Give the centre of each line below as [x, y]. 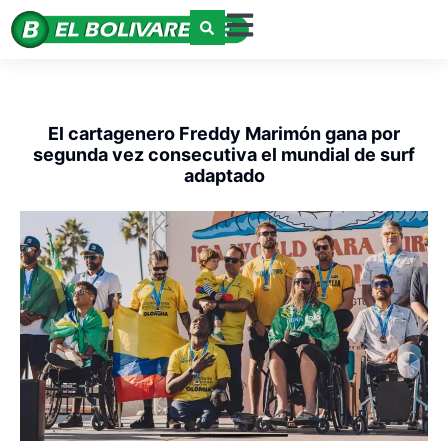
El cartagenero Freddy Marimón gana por [224, 134]
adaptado [224, 176]
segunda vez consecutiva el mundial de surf [224, 155]
